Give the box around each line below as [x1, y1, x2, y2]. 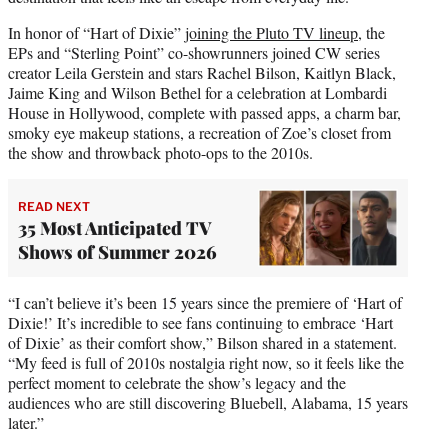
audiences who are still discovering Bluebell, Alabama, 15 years [8, 392, 408, 414]
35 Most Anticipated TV [18, 215, 211, 240]
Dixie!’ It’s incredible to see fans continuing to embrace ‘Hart [8, 312, 393, 334]
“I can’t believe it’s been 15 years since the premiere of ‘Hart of [8, 292, 402, 314]
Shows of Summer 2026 [18, 239, 217, 264]
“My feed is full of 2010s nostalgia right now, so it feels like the [8, 352, 404, 374]
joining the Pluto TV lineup [185, 21, 358, 43]
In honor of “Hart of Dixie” [8, 21, 185, 43]
